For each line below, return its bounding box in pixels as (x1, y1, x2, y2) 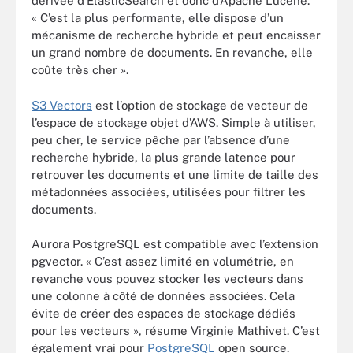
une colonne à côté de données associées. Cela (32, 289, 295, 303)
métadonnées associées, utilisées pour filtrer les (32, 184, 306, 199)
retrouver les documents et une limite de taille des (32, 167, 318, 181)
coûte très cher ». (32, 63, 128, 76)
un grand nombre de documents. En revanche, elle (32, 46, 313, 59)
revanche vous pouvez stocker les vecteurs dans (32, 272, 303, 285)
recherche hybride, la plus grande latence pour (32, 150, 295, 164)
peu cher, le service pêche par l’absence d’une (32, 132, 290, 147)
